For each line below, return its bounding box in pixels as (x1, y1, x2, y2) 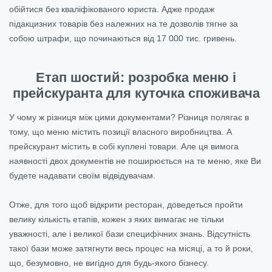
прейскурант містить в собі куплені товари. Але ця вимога (9, 141, 239, 151)
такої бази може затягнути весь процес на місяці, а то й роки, (9, 243, 253, 253)
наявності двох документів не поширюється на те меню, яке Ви (9, 155, 261, 166)
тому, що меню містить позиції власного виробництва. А (9, 126, 232, 137)
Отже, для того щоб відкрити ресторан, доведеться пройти (9, 199, 243, 209)
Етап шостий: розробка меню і (36, 69, 236, 85)
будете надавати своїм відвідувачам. (9, 170, 155, 180)
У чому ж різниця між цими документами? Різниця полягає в (9, 112, 249, 122)
